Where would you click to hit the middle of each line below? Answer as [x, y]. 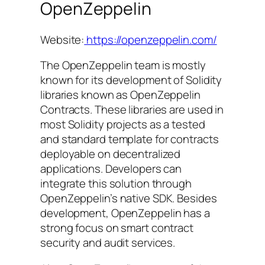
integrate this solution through [116, 184]
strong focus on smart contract [117, 228]
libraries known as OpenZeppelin [120, 95]
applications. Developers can [111, 169]
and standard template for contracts [130, 139]
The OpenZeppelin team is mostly [123, 65]
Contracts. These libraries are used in [132, 110]
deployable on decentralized [111, 154]
